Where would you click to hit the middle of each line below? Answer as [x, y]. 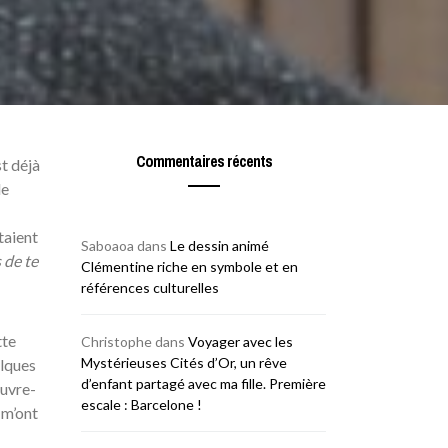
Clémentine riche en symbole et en [189, 266]
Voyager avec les [240, 341]
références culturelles [150, 287]
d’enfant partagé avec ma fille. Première [203, 383]
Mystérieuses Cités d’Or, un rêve [184, 362]
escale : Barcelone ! [141, 404]
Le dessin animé [219, 245]
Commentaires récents [203, 161]
